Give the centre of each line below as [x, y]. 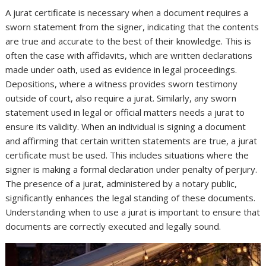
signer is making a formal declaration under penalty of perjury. [132, 169]
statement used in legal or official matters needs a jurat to [125, 112]
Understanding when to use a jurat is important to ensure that [133, 212]
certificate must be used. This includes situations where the [127, 155]
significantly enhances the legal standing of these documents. [131, 198]
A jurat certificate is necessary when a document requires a [127, 12]
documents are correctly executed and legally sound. [113, 226]
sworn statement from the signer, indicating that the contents [132, 27]
